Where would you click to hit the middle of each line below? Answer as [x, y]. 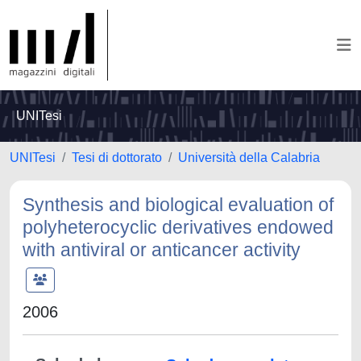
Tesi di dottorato [117, 158]
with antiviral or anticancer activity [162, 250]
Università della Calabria [249, 158]
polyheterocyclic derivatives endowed [178, 227]
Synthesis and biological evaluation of [178, 205]
